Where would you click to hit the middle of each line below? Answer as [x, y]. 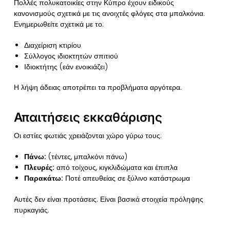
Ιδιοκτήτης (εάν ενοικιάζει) [66, 66]
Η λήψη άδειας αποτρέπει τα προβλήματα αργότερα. [98, 88]
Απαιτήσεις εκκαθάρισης [88, 118]
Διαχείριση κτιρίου [52, 45]
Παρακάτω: [43, 178]
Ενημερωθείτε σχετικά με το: [59, 24]
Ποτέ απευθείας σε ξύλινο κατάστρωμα [126, 178]
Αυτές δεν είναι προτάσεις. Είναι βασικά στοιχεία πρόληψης [108, 199]
